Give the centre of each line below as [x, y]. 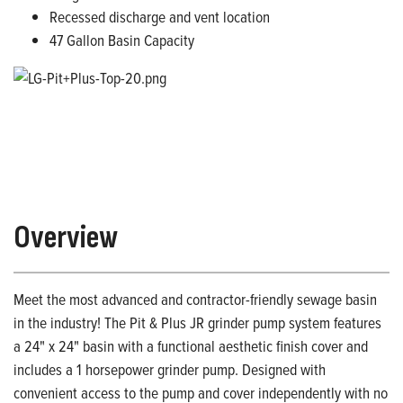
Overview [66, 238]
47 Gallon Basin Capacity [122, 40]
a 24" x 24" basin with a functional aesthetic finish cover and [191, 346]
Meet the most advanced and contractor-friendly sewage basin [195, 300]
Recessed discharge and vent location [160, 17]
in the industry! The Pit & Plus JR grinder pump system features [197, 323]
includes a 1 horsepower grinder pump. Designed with [170, 370]
